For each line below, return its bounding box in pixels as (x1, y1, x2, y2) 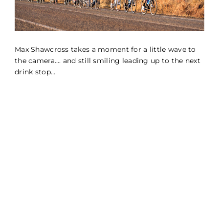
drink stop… (15, 67, 56, 77)
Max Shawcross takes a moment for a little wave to (15, 45, 196, 54)
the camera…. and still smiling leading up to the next (15, 56, 200, 66)
